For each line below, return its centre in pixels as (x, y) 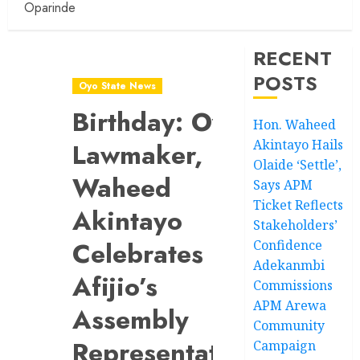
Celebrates (138, 254)
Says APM (283, 184)
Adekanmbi (289, 265)
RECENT (293, 58)
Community (289, 325)
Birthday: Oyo (157, 122)
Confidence (288, 245)
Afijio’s (115, 286)
